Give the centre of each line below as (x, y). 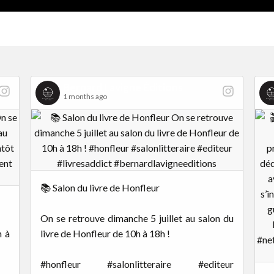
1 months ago (85, 96)
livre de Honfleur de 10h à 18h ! (105, 233)
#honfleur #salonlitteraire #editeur (137, 264)
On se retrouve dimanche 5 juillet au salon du (137, 218)
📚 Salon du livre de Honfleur (100, 187)
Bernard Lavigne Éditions (123, 87)
